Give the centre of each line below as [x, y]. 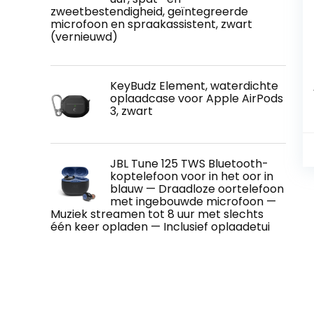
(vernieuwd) [84, 36]
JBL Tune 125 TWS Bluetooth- [189, 163]
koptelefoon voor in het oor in [192, 176]
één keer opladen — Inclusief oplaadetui [160, 226]
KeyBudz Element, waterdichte [194, 86]
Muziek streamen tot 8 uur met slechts [157, 214]
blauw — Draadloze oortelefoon [197, 189]
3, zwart [131, 111]
